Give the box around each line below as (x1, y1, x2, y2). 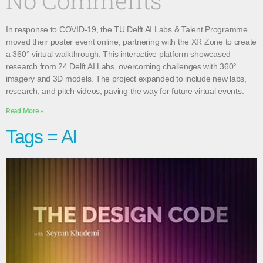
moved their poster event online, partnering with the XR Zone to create (6, 37, 257, 46)
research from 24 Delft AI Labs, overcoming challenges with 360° (6, 62, 237, 71)
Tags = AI (6, 126, 77, 147)
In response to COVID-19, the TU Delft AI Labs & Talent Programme (6, 25, 248, 34)
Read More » (6, 107, 44, 115)
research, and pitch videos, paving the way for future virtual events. (6, 86, 244, 96)
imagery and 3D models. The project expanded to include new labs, (6, 74, 247, 83)
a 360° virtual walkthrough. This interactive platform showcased (6, 49, 231, 59)
